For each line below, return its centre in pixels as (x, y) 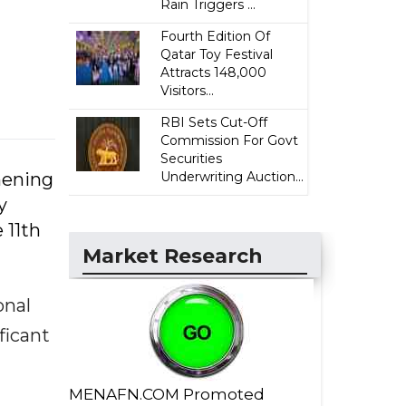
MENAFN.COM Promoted (167, 394)
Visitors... (188, 91)
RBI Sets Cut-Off (214, 122)
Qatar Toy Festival (217, 54)
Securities (192, 159)
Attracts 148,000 (214, 72)
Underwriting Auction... (232, 177)
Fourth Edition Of (216, 36)
